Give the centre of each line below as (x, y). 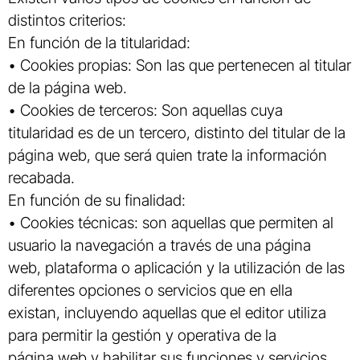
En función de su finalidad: (97, 200)
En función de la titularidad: (99, 42)
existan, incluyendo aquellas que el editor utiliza (167, 312)
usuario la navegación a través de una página (160, 245)
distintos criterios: (67, 20)
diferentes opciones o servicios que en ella (150, 290)
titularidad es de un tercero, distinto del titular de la (177, 132)
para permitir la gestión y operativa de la (142, 335)
